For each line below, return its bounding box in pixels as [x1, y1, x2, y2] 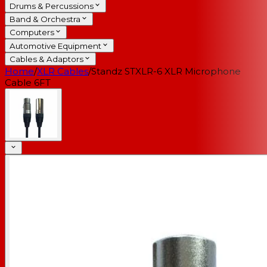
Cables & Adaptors [10, 54, 83, 64]
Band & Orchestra [10, 14, 80, 24]
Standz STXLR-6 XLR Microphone [91, 66, 241, 77]
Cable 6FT [5, 77, 51, 89]
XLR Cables [37, 66, 88, 77]
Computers [10, 27, 54, 38]
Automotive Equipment [10, 41, 101, 51]
